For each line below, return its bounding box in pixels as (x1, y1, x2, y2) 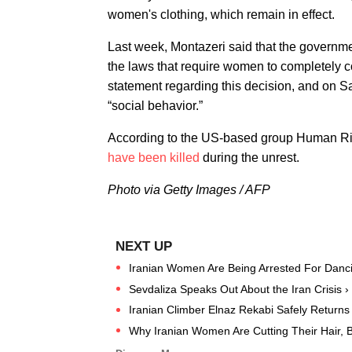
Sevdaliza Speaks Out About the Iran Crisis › (129, 282, 349, 295)
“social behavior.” (108, 99, 203, 112)
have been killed (108, 151, 200, 164)
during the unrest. (200, 151, 299, 164)
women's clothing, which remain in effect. (108, 8, 335, 21)
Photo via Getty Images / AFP (108, 183, 270, 196)
